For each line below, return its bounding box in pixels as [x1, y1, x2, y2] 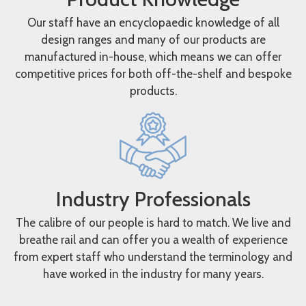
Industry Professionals [55, 186, 251, 212]
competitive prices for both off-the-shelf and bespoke [14, 67, 292, 81]
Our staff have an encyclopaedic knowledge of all [27, 16, 279, 29]
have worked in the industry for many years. [42, 267, 264, 281]
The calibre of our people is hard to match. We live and [15, 216, 291, 229]
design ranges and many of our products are [40, 33, 266, 46]
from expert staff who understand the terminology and [14, 250, 292, 264]
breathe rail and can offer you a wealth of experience [18, 233, 288, 247]
